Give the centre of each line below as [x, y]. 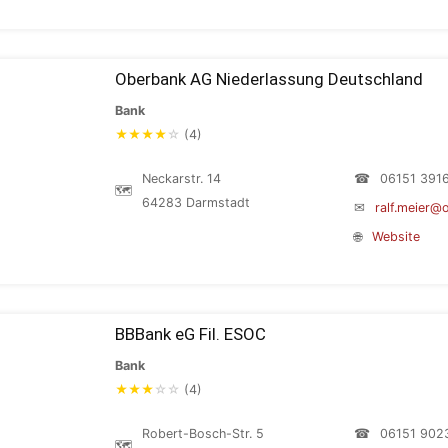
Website [396, 236]
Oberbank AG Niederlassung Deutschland [269, 79]
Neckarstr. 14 [181, 178]
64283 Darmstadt [196, 202]
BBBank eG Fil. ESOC [190, 334]
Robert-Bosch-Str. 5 [203, 433]
